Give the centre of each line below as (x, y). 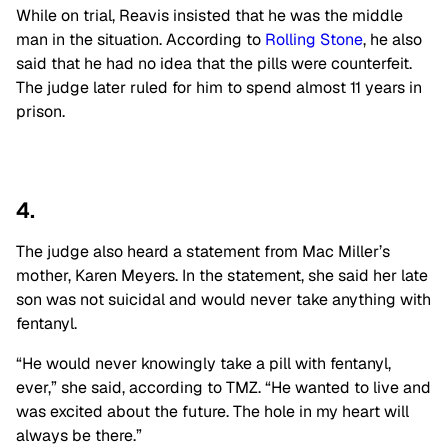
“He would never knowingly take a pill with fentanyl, (203, 363)
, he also (392, 39)
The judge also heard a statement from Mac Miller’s (203, 251)
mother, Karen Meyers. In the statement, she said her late (222, 275)
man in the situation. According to (140, 39)
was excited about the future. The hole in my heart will (212, 411)
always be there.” (79, 435)
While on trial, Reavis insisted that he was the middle (209, 15)
